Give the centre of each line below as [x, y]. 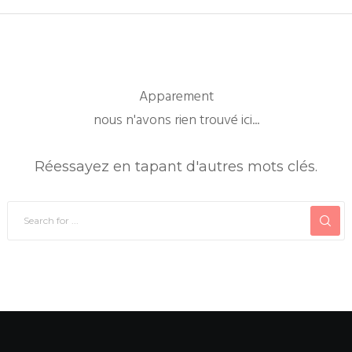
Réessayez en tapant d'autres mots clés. [176, 166]
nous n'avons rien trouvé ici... [176, 119]
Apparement [176, 96]
